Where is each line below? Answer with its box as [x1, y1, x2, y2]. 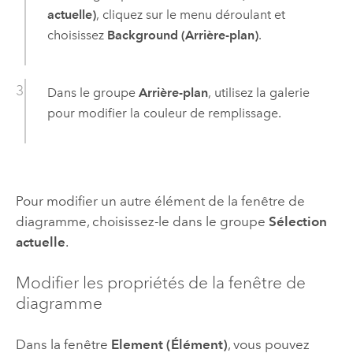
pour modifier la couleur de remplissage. [46, 106, 281, 121]
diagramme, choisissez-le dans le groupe [15, 213, 269, 229]
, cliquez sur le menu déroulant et [95, 7, 285, 23]
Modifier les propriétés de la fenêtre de [15, 273, 306, 294]
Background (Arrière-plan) [106, 28, 258, 43]
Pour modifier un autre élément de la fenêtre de [15, 192, 305, 209]
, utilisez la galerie [207, 85, 310, 101]
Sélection [268, 213, 327, 229]
